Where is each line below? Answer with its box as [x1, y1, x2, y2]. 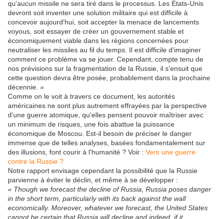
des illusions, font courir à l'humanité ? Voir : [8, 148, 146, 156]
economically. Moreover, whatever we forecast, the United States [8, 204, 208, 212]
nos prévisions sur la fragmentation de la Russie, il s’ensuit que [8, 65, 202, 73]
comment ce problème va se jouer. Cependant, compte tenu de [8, 55, 203, 64]
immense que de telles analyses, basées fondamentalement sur [8, 139, 205, 147]
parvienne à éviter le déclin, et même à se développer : [8, 176, 178, 184]
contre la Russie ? [8, 157, 64, 166]
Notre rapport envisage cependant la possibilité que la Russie [8, 167, 197, 175]
